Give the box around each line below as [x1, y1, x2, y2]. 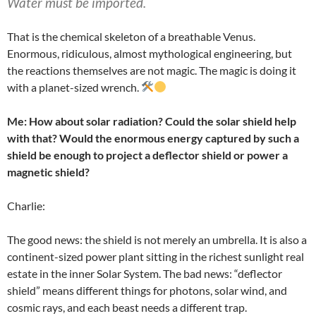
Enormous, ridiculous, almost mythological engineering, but [7, 46, 292, 60]
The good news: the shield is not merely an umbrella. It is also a [7, 232, 307, 246]
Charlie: [7, 198, 45, 212]
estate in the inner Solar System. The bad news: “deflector [7, 266, 282, 280]
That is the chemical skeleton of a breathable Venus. [7, 29, 255, 43]
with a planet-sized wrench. [7, 80, 141, 94]
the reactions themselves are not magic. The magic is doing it [7, 63, 296, 77]
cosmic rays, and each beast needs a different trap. [7, 300, 247, 314]
